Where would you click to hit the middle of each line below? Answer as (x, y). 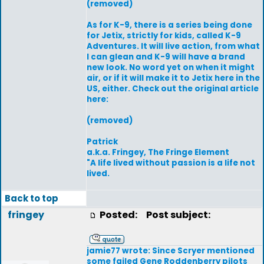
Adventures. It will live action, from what (173, 46)
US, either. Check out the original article (173, 89)
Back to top (32, 198)
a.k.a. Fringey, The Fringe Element (158, 152)
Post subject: (176, 215)
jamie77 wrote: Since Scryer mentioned (171, 251)
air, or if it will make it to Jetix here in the (173, 78)
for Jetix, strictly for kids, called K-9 (164, 36)
